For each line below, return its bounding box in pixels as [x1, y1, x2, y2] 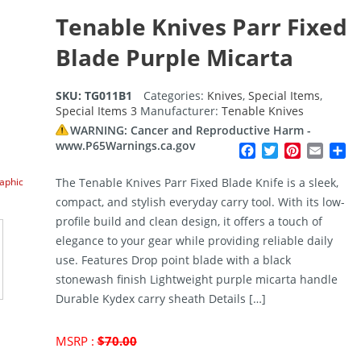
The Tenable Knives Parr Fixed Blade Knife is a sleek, [55, 175, 338, 191]
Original [135, 332, 180, 348]
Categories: [143, 88, 207, 104]
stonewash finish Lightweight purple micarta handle [55, 272, 338, 288]
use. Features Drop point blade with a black [55, 252, 291, 268]
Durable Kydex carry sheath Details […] [55, 291, 266, 307]
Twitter [278, 142, 321, 160]
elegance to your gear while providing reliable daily [55, 233, 333, 249]
